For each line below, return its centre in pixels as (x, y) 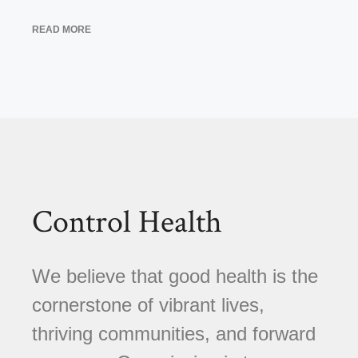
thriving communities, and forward (174, 334)
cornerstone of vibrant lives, (148, 305)
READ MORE (62, 30)
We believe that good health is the (175, 276)
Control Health (127, 223)
